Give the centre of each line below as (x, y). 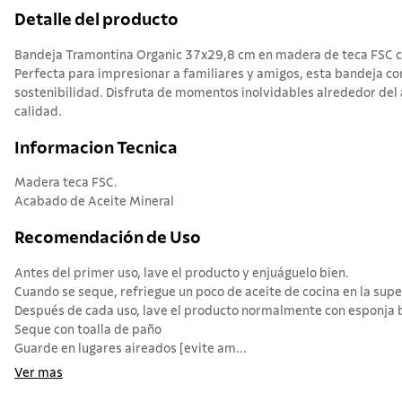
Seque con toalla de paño (88, 330)
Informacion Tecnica (96, 148)
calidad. (38, 112)
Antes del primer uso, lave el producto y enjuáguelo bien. (182, 273)
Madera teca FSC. (66, 184)
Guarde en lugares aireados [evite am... (131, 349)
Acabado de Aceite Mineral (94, 202)
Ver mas (39, 373)
